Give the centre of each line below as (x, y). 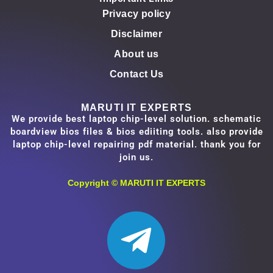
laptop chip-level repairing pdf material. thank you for (136, 144)
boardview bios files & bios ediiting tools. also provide (136, 132)
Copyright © (94, 183)
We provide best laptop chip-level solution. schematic (136, 119)
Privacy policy (136, 14)
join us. (136, 157)
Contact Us (136, 74)
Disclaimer (136, 34)
